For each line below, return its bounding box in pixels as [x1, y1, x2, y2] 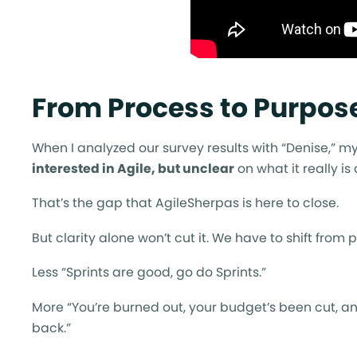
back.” [32, 318, 71, 337]
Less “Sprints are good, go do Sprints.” [32, 263, 266, 282]
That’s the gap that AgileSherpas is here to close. [32, 194, 339, 213]
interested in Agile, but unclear [32, 159, 234, 178]
